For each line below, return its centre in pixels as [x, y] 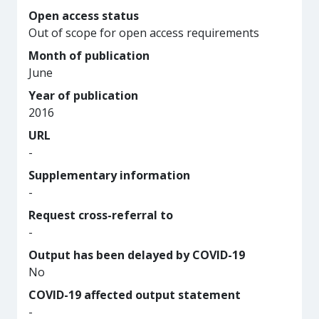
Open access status [84, 16]
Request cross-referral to [101, 215]
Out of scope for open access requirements [144, 33]
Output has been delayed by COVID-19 [137, 255]
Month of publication [89, 56]
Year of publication [83, 95]
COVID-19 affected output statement [135, 295]
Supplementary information [109, 175]
